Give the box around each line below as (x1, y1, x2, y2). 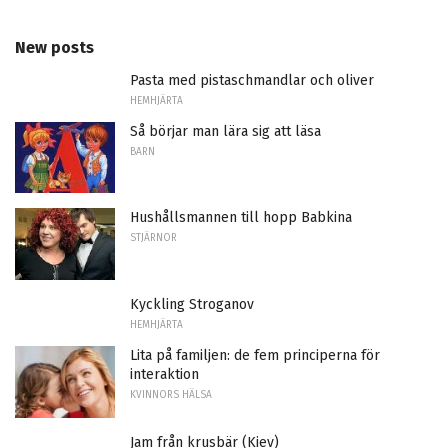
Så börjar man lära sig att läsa (130, 122, 321, 140)
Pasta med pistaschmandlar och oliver (130, 71, 374, 89)
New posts (15, 37, 94, 57)
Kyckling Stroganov (130, 296, 254, 314)
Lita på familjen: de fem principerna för (130, 347, 380, 365)
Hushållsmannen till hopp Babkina (130, 209, 352, 227)
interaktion (130, 366, 199, 384)
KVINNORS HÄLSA (130, 389, 212, 402)
